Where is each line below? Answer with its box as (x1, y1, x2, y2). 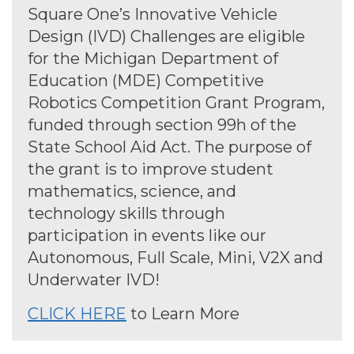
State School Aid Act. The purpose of (28, 137, 311, 157)
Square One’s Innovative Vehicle (28, 5, 277, 24)
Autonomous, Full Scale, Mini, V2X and (28, 248, 323, 268)
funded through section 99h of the (28, 115, 296, 135)
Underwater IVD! (28, 270, 160, 290)
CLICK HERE (28, 304, 126, 324)
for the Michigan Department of (28, 49, 278, 69)
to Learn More (126, 304, 239, 324)
